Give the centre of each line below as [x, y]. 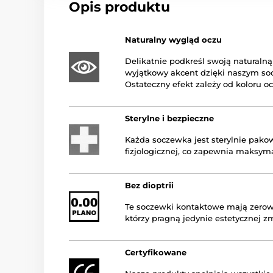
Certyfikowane [156, 252]
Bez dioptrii [149, 185]
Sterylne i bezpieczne [169, 118]
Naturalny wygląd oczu [173, 40]
